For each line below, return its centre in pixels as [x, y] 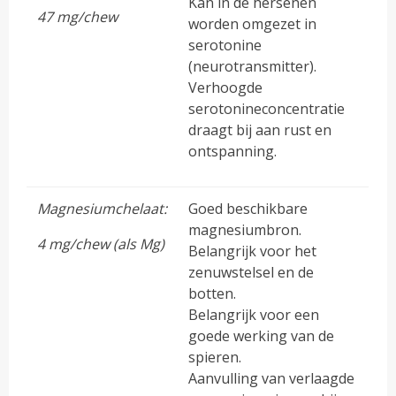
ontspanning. [233, 151]
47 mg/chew [78, 16]
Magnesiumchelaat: [103, 208]
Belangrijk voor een [254, 314]
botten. [213, 293]
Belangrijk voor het [253, 251]
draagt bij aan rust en [260, 129]
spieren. [215, 357]
